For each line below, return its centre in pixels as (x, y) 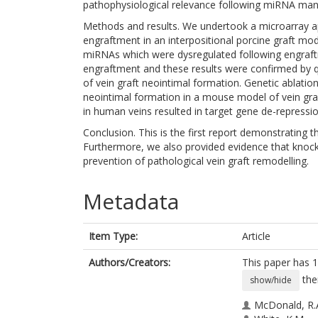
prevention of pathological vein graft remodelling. (196, 161)
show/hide (271, 280)
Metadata (131, 201)
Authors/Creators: (130, 262)
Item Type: (113, 236)
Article (256, 236)
